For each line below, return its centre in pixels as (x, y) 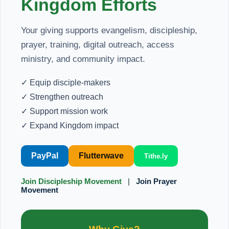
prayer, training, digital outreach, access (98, 45)
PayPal (45, 156)
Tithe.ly (156, 156)
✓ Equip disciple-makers (66, 83)
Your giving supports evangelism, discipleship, (109, 30)
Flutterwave (101, 156)
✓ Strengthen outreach (62, 97)
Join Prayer (156, 181)
